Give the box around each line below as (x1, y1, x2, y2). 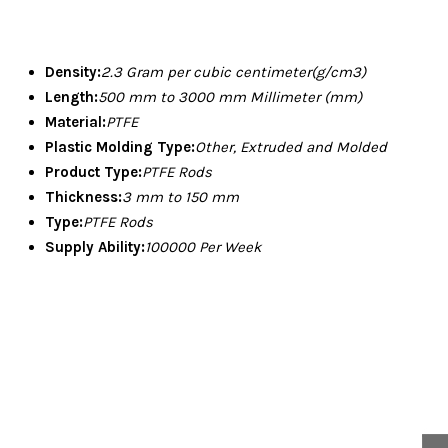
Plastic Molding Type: (45, 138, 195, 157)
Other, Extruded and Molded (195, 138, 387, 157)
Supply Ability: (45, 238, 145, 257)
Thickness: (45, 188, 122, 207)
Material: (45, 113, 106, 132)
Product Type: (45, 163, 142, 182)
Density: (45, 63, 101, 82)
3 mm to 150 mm (122, 188, 239, 207)
